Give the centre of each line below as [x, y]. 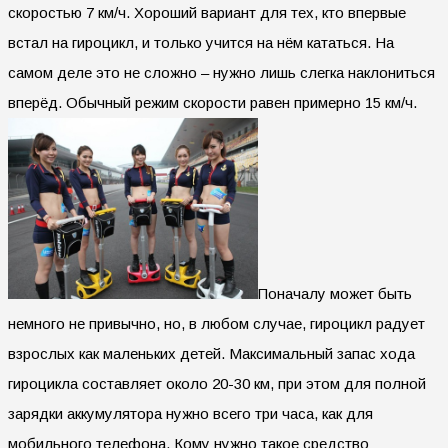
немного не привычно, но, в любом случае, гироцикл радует [216, 323]
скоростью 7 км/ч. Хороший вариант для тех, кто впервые [207, 12]
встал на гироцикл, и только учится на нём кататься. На [201, 42]
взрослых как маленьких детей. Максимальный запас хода [211, 353]
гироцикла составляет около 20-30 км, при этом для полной [217, 383]
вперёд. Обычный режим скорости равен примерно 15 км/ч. [212, 102]
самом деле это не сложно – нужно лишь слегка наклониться [221, 72]
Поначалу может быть [335, 293]
